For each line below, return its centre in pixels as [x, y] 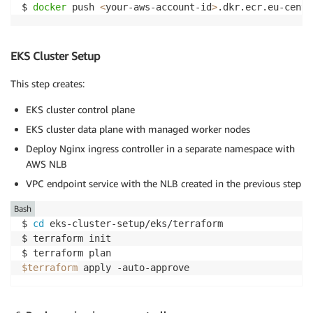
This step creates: [48, 83]
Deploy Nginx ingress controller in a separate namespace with [160, 148]
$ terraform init [66, 238]
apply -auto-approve [133, 267]
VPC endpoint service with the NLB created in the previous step [163, 183]
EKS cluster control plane [80, 109]
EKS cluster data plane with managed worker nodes [138, 129]
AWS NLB [46, 163]
